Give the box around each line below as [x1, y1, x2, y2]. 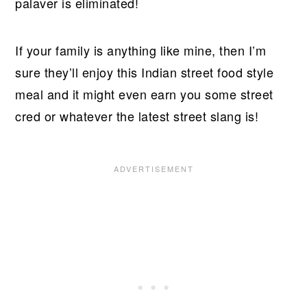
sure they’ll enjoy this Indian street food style [15, 62, 274, 81]
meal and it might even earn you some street [15, 84, 273, 103]
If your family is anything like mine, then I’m [15, 40, 267, 59]
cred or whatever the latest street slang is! [15, 106, 259, 125]
